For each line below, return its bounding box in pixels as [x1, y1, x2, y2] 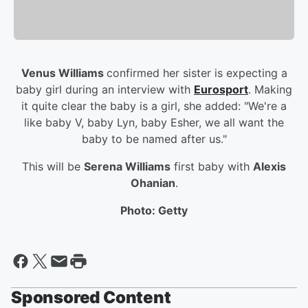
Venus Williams [21, 66, 107, 80]
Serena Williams [84, 159, 170, 174]
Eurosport [194, 82, 248, 97]
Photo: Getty [120, 203, 188, 218]
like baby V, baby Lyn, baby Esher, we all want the [24, 115, 284, 130]
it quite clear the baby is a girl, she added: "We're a [21, 99, 287, 113]
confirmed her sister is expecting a [106, 66, 287, 80]
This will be [22, 159, 80, 174]
